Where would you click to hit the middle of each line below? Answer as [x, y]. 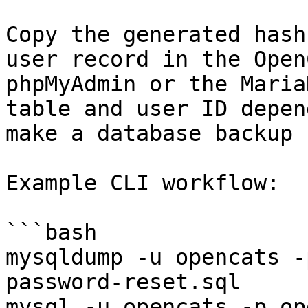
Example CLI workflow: [143, 183]
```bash [51, 232]
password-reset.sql [123, 282]
